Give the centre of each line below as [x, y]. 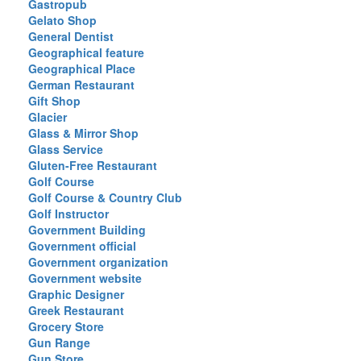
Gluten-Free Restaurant [93, 165]
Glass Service [66, 149]
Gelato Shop [62, 20]
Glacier [48, 117]
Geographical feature [86, 52]
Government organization [98, 262]
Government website [85, 278]
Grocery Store [66, 326]
